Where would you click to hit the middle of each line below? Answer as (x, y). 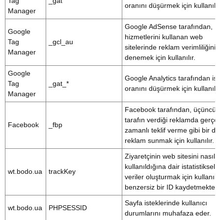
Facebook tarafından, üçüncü (170, 110)
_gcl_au (61, 42)
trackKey (62, 171)
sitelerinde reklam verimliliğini (170, 47)
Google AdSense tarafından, (169, 27)
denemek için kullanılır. (160, 57)
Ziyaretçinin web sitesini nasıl (170, 156)
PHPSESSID (68, 208)
